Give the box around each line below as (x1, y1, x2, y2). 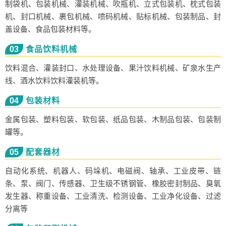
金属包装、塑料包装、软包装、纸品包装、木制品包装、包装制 (5, 115, 221, 124)
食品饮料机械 (26, 44, 77, 53)
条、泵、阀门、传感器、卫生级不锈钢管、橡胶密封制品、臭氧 (5, 179, 221, 188)
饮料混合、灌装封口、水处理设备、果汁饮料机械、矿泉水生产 (5, 63, 221, 72)
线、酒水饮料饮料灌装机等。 (5, 76, 103, 85)
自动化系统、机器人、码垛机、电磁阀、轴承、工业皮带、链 (5, 166, 221, 175)
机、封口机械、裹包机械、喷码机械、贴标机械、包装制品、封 (5, 12, 221, 21)
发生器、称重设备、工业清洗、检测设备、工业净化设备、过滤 (5, 191, 221, 200)
